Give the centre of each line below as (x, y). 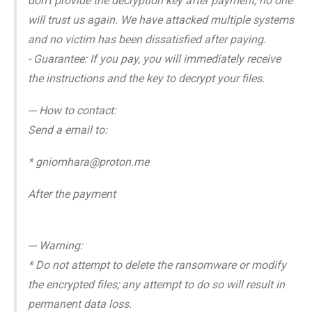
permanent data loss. (80, 304)
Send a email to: (68, 130)
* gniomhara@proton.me (88, 162)
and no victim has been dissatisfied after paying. (147, 39)
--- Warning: (55, 245)
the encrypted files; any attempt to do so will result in (156, 284)
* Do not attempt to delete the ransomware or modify (157, 265)
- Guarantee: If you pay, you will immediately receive (154, 58)
